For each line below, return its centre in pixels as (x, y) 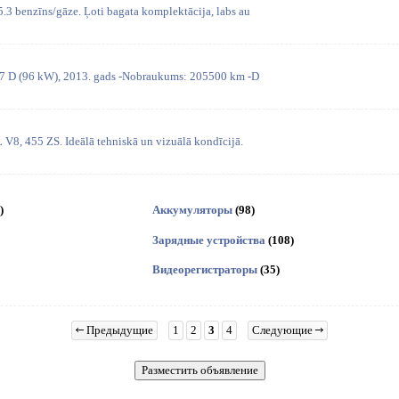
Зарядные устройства (208, 240)
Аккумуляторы (192, 210)
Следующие (284, 330)
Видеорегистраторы (204, 269)
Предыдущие (118, 330)
